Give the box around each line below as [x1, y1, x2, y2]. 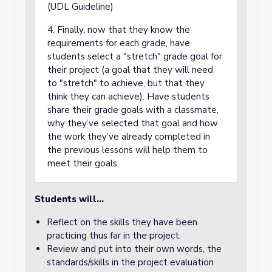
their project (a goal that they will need [47, 64, 213, 76]
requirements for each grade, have [47, 37, 190, 49]
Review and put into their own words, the [47, 243, 222, 255]
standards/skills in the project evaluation [47, 256, 214, 268]
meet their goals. [47, 157, 121, 169]
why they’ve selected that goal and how [47, 117, 218, 129]
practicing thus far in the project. [47, 229, 183, 242]
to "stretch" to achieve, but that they [47, 77, 205, 89]
